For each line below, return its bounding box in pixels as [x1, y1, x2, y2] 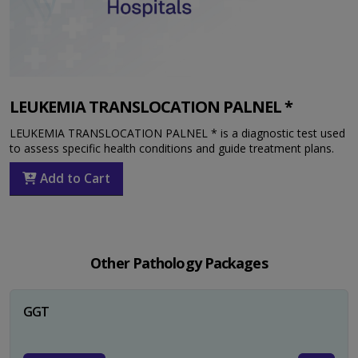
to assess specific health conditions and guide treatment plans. [10, 140, 334, 156]
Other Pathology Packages [90, 253, 268, 272]
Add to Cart [36, 169, 110, 188]
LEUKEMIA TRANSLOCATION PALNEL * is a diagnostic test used [10, 125, 345, 141]
